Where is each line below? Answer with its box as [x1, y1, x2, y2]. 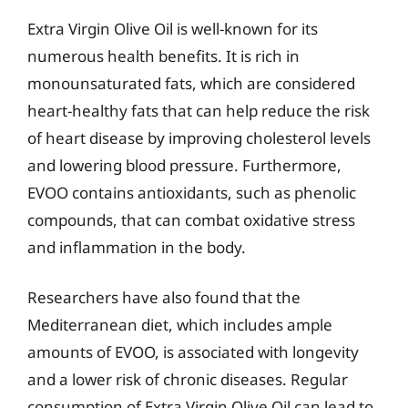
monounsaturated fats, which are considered [27, 72, 355, 94]
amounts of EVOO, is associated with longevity [27, 342, 359, 362]
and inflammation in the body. [27, 236, 246, 258]
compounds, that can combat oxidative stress [27, 209, 355, 230]
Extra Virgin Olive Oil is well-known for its [27, 17, 318, 39]
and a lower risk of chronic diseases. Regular [27, 369, 348, 390]
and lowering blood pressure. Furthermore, [27, 154, 342, 176]
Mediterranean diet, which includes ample [27, 314, 332, 335]
